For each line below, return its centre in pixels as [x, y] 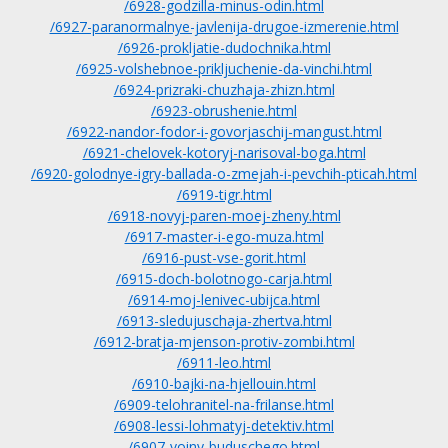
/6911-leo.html [224, 362]
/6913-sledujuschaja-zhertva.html [224, 320]
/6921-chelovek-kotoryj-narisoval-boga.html [224, 152]
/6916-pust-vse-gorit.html [224, 257]
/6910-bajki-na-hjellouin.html [224, 383]
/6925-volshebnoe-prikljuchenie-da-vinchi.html [224, 68]
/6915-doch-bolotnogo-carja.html [224, 278]
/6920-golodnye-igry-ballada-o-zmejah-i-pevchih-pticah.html [224, 173]
